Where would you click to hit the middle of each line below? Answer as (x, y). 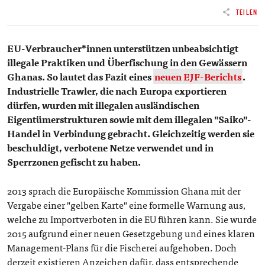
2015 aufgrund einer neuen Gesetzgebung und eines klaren (131, 233)
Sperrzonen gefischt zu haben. (74, 161)
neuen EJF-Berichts (198, 76)
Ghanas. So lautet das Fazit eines (80, 76)
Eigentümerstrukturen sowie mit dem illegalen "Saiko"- (130, 119)
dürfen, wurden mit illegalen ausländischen (104, 105)
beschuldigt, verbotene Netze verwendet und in (111, 147)
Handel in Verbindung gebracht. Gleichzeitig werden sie (131, 133)
